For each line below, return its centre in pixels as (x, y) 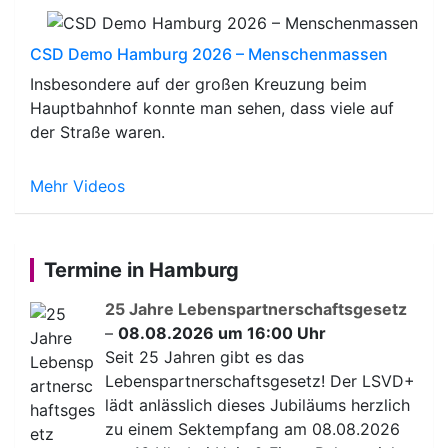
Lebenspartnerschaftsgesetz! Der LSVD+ (260, 380)
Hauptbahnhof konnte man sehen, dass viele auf (212, 107)
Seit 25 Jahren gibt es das (204, 356)
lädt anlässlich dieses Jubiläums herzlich (257, 404)
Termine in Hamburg (141, 269)
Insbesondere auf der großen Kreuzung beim (198, 83)
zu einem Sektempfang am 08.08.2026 (252, 428)
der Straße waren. (97, 131)
